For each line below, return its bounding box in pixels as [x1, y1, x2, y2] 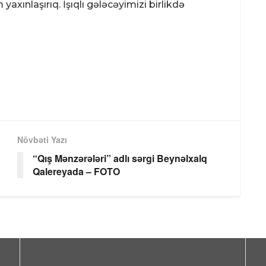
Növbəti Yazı [17, 133, 67, 145]
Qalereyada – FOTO [33, 164, 120, 178]
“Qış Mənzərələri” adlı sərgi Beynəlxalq [33, 151, 207, 165]
